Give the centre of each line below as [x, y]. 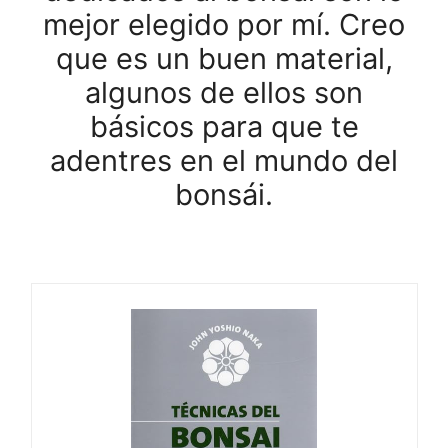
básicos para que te [224, 126]
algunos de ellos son [224, 92]
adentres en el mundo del [224, 160]
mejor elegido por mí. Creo [224, 24]
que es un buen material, [224, 58]
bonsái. [224, 194]
